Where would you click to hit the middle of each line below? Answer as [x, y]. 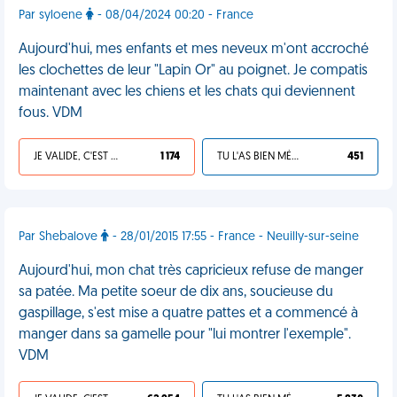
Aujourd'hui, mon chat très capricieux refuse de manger [191, 271]
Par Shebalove [60, 237]
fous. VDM [51, 113]
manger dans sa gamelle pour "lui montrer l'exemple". [185, 335]
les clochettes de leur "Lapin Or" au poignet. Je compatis [193, 71]
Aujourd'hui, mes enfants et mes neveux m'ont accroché [194, 50]
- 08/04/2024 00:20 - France [174, 16]
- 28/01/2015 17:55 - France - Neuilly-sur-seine [234, 237]
